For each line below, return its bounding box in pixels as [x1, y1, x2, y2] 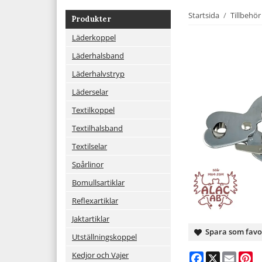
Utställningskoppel [72, 231, 137, 242]
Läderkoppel [72, 32, 116, 43]
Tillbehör [230, 9, 261, 20]
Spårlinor [72, 158, 104, 170]
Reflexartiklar [72, 195, 118, 206]
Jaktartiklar [72, 213, 109, 224]
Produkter [71, 13, 111, 24]
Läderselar [72, 86, 108, 97]
